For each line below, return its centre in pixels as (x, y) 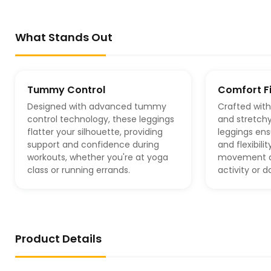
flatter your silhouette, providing (95, 132)
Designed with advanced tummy (97, 107)
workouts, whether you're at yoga (98, 158)
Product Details (58, 239)
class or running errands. (79, 170)
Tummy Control (66, 90)
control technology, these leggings (101, 119)
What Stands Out (64, 38)
